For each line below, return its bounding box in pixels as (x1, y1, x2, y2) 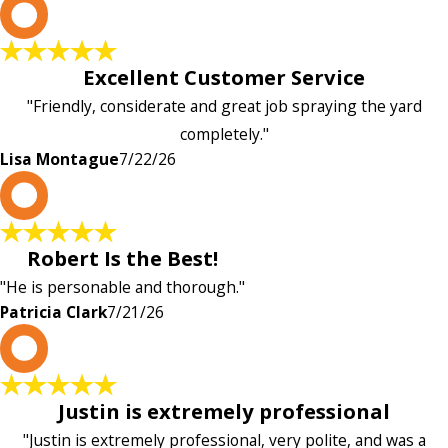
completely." (179, 123, 269, 146)
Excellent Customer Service (83, 63, 365, 92)
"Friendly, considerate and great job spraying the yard (26, 95, 422, 118)
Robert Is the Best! (27, 244, 218, 273)
